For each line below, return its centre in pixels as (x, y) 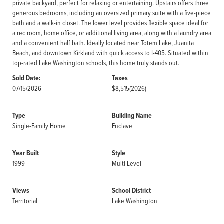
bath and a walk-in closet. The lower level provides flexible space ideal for (110, 23)
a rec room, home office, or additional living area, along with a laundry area (112, 33)
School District (131, 191)
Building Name (132, 116)
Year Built (26, 153)
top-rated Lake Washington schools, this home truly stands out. (96, 63)
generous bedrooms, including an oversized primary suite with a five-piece (112, 13)
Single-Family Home (39, 126)
